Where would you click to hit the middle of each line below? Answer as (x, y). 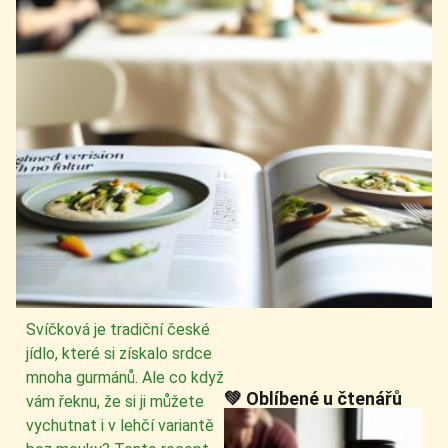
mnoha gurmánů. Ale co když (125, 378)
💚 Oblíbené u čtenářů (313, 399)
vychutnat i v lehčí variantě (120, 426)
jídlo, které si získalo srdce (119, 354)
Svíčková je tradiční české (118, 330)
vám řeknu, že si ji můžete (115, 402)
